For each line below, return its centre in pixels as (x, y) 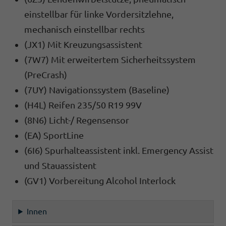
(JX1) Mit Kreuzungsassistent (83, 44)
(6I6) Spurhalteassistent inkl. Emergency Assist (119, 150)
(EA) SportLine (54, 135)
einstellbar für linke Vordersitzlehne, (99, 14)
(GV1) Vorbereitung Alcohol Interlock (100, 180)
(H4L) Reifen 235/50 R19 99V (83, 105)
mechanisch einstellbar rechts (84, 29)
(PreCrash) (46, 74)
